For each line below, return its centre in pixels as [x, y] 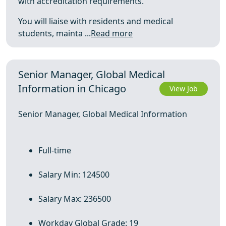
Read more [112, 33]
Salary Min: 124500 [74, 175]
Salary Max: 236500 [75, 199]
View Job [183, 89]
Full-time [55, 150]
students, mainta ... [54, 33]
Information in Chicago [72, 89]
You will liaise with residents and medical [96, 21]
